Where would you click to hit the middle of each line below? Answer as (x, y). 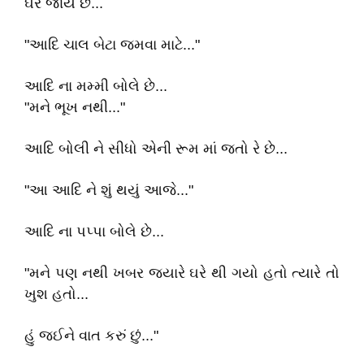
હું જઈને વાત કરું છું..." (91, 336)
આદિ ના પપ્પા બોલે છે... (94, 232)
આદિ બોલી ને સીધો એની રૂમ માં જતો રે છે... (156, 149)
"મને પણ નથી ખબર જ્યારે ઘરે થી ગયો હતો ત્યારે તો (182, 273)
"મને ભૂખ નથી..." (75, 107)
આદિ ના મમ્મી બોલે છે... (96, 86)
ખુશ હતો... (56, 294)
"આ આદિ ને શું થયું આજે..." (109, 190)
